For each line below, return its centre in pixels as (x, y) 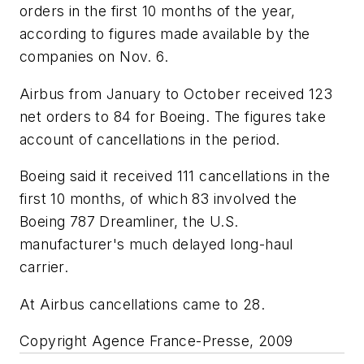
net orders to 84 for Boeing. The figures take (173, 116)
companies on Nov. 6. (94, 56)
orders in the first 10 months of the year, (158, 11)
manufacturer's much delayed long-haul (156, 245)
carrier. (44, 267)
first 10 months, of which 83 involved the (158, 199)
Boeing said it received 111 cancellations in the (175, 176)
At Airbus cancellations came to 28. (142, 304)
